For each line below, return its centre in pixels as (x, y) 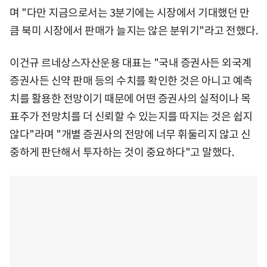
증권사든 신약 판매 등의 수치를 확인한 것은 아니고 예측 (131, 80)
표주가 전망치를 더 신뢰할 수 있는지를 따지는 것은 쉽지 (131, 116)
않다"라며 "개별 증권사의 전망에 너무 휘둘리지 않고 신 (130, 134)
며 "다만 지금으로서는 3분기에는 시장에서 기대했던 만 (129, 13)
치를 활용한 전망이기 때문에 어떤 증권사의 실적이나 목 (130, 98)
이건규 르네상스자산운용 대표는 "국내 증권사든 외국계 (131, 63)
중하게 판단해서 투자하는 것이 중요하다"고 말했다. (122, 152)
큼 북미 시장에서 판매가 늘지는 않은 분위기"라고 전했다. (133, 30)
